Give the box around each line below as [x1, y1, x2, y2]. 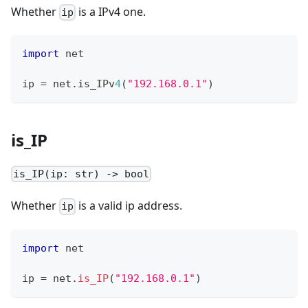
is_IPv [78, 78, 115, 91]
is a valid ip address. [76, 198, 183, 214]
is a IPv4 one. [76, 3, 146, 19]
